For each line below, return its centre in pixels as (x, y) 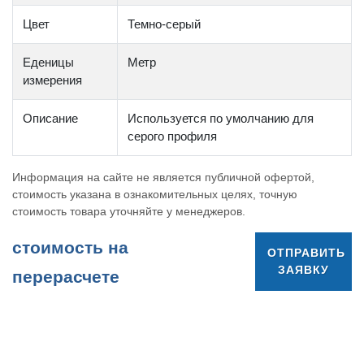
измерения (52, 80)
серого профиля (172, 136)
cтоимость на (70, 247)
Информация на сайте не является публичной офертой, (163, 177)
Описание (50, 118)
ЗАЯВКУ (303, 270)
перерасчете (66, 277)
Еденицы (48, 62)
